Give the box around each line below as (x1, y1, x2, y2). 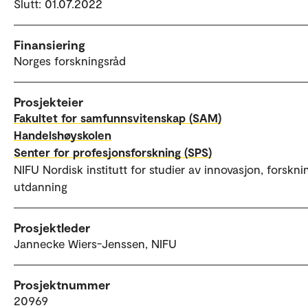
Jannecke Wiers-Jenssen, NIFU (14, 236, 177, 250)
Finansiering (14, 36, 85, 52)
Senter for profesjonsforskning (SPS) (14, 144, 212, 159)
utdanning (14, 179, 67, 193)
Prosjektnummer (14, 276, 110, 292)
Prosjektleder (14, 219, 90, 235)
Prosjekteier (14, 93, 83, 109)
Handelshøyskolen (14, 127, 111, 142)
